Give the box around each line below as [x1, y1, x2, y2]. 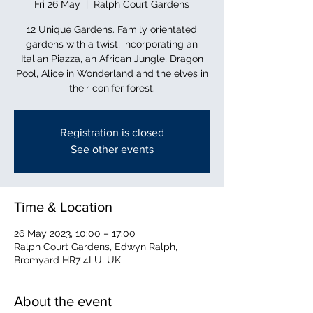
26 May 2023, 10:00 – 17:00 [14, 227, 136, 239]
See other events [70, 143, 154, 155]
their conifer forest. [68, 82, 155, 94]
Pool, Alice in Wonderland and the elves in [15, 67, 208, 79]
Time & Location [14, 198, 112, 214]
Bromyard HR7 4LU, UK [14, 254, 121, 265]
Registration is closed [59, 126, 164, 138]
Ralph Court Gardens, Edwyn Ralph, [14, 240, 177, 252]
